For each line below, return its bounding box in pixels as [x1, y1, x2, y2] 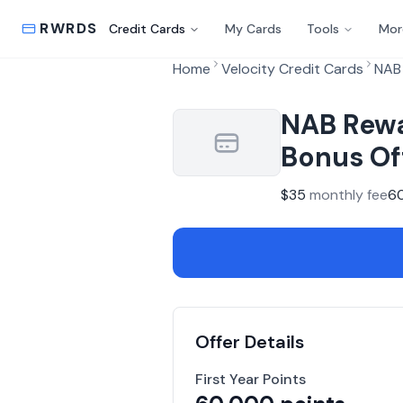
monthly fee [309, 185, 388, 204]
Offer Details [195, 330, 304, 354]
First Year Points [195, 370, 306, 389]
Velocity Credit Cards [221, 59, 363, 78]
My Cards [225, 21, 282, 37]
